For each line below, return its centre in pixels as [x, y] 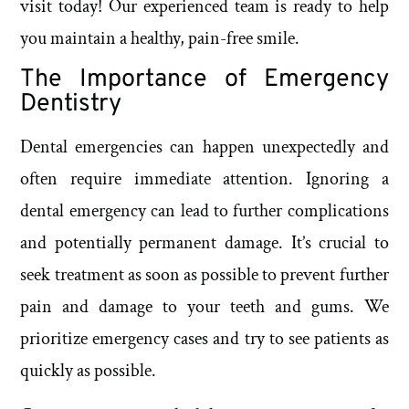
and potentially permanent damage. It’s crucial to [204, 242]
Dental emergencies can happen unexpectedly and [204, 147]
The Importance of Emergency [204, 79]
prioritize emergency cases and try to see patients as [204, 338]
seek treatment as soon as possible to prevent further [204, 274]
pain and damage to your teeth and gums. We [204, 306]
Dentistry [71, 104]
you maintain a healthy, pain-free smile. [162, 38]
